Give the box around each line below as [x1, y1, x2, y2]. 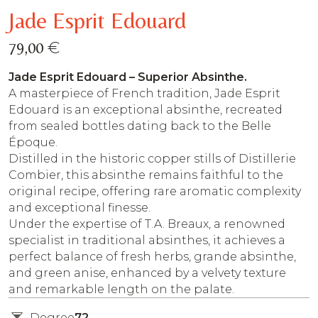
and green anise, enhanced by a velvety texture [9, 265, 286, 280]
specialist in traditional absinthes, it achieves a [9, 233, 285, 247]
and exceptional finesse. [9, 200, 150, 214]
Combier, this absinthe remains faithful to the [9, 168, 283, 182]
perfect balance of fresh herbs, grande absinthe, [9, 249, 296, 263]
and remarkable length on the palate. [9, 282, 234, 296]
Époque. [9, 135, 57, 149]
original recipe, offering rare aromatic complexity [9, 184, 301, 198]
